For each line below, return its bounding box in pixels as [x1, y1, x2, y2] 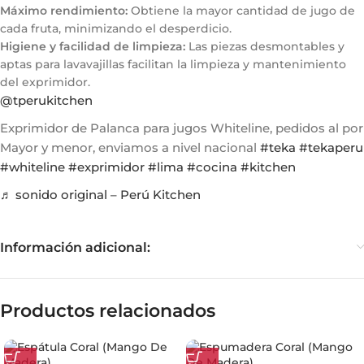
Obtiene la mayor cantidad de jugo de [128, 3, 355, 19]
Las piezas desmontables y [185, 39, 344, 54]
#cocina [187, 159, 237, 175]
